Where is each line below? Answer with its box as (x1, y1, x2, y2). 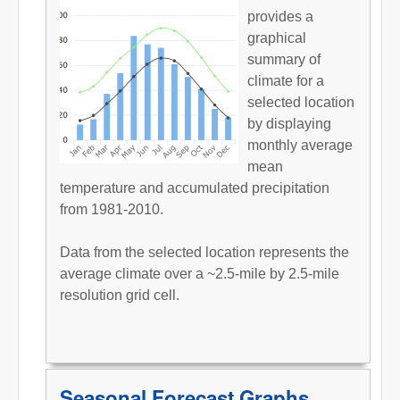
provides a (247, 8, 313, 24)
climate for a (247, 72, 324, 88)
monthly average (247, 137, 353, 153)
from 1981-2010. (60, 201, 163, 217)
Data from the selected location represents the (60, 244, 349, 260)
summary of (247, 51, 321, 67)
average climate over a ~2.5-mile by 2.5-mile (60, 265, 339, 281)
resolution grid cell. (60, 287, 179, 303)
